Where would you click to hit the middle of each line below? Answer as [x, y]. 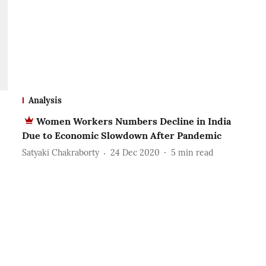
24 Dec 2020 [135, 153]
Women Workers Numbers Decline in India [133, 121]
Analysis [45, 100]
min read [195, 153]
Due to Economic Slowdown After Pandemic [121, 135]
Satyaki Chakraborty [60, 153]
